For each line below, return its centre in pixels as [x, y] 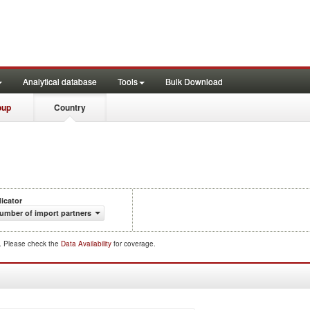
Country [70, 107]
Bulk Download [194, 81]
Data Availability [87, 244]
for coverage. [135, 244]
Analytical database [60, 81]
